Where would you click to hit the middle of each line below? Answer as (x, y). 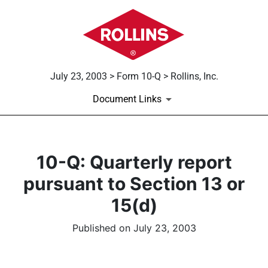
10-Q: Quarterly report (134, 162)
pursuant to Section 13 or (134, 184)
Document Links (127, 99)
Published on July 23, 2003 (134, 228)
